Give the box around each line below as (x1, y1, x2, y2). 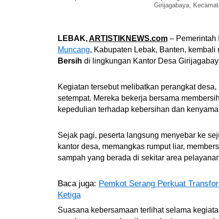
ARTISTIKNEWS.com (88, 34, 168, 43)
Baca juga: (57, 178, 99, 188)
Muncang (57, 45, 90, 54)
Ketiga (57, 190, 81, 199)
